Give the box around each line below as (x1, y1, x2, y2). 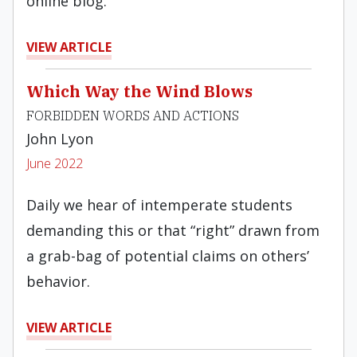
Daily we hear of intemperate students (26, 195, 292, 214)
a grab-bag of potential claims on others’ (26, 246, 309, 265)
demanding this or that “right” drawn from (26, 221, 320, 240)
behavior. (26, 272, 90, 291)
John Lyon (26, 129, 93, 148)
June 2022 (26, 155, 83, 172)
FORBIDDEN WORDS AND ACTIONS (26, 108, 239, 124)
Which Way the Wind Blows (26, 80, 253, 102)
